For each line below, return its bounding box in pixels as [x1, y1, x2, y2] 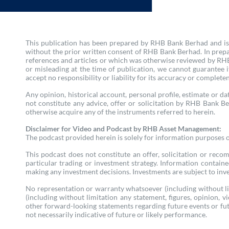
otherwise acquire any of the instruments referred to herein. [26, 107, 215, 116]
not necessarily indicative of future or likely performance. [26, 210, 207, 219]
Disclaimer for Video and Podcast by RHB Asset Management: [26, 124, 221, 133]
